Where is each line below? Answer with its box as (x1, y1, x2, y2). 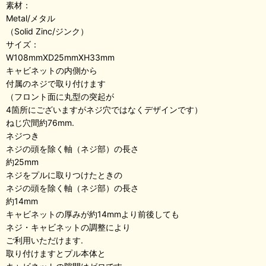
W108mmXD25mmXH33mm (6, 52, 115, 63)
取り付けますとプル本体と (6, 248, 106, 259)
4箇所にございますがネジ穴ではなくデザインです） (6, 104, 202, 115)
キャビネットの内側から (6, 65, 97, 76)
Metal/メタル (6, 13, 55, 24)
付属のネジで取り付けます (6, 78, 106, 89)
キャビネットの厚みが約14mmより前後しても (6, 209, 179, 220)
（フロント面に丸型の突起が (6, 91, 114, 102)
